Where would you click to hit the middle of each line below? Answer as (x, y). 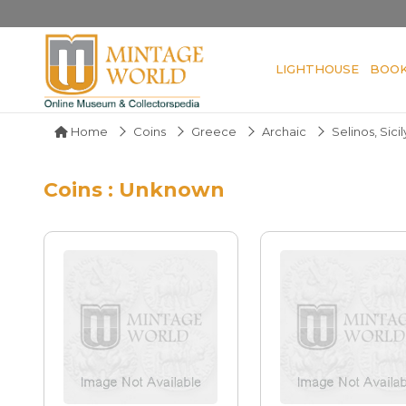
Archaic (284, 131)
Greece (214, 131)
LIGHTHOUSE (317, 68)
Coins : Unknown (134, 189)
